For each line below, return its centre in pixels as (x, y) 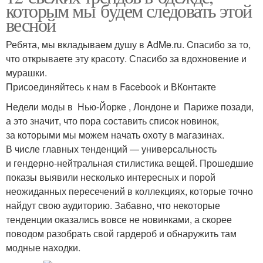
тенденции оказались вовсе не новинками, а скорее (119, 219)
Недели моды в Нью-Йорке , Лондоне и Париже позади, (130, 107)
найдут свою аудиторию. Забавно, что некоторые (113, 205)
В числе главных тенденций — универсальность (111, 149)
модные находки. (43, 247)
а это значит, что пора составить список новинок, (112, 121)
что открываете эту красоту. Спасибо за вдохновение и (126, 58)
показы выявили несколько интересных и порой (111, 177)
